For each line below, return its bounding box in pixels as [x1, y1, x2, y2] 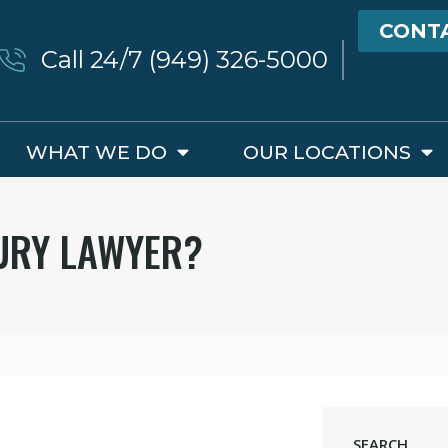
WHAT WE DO [25, 139, 167, 164]
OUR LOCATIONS [243, 139, 412, 164]
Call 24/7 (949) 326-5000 [41, 45, 329, 75]
